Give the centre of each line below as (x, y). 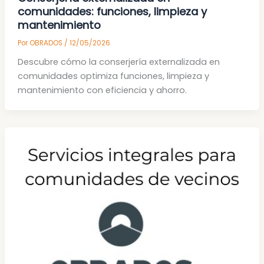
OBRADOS (47, 43)
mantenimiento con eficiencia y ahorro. (102, 90)
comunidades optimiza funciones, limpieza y (113, 76)
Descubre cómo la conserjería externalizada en (118, 62)
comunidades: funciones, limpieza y (112, 11)
